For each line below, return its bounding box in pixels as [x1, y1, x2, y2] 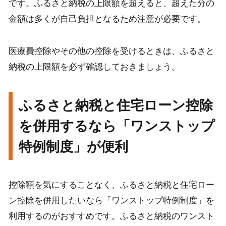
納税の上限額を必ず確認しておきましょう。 [8, 62, 180, 72]
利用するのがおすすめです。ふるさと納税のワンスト [8, 211, 214, 221]
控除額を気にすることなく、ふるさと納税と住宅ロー [8, 180, 214, 190]
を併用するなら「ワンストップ [19, 118, 215, 134]
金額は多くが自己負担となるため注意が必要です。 [8, 14, 206, 24]
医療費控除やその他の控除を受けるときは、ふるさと [8, 46, 214, 56]
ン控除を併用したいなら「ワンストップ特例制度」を [8, 195, 214, 205]
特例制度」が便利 [19, 138, 129, 154]
